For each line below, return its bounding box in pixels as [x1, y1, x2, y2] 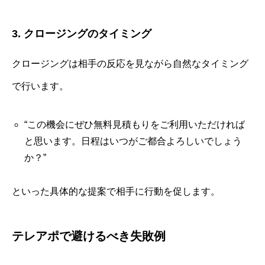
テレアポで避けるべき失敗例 [12, 230, 166, 243]
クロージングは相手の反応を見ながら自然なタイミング [12, 59, 248, 69]
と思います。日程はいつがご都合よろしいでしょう [24, 136, 242, 147]
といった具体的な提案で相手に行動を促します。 [12, 186, 220, 197]
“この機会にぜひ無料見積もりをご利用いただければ [24, 119, 245, 130]
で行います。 [12, 81, 69, 92]
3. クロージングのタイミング [12, 28, 151, 40]
